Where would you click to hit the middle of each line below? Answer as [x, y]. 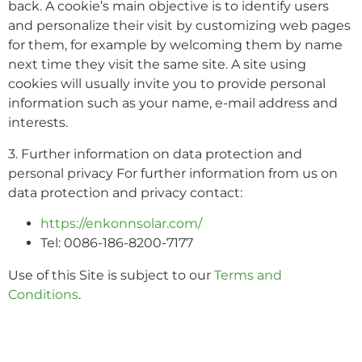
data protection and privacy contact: [125, 192]
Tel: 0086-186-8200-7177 [117, 243]
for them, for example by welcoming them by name [175, 45]
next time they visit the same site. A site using [157, 65]
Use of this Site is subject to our [111, 276]
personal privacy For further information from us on [173, 173]
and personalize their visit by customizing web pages [179, 26]
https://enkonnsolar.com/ [121, 224]
